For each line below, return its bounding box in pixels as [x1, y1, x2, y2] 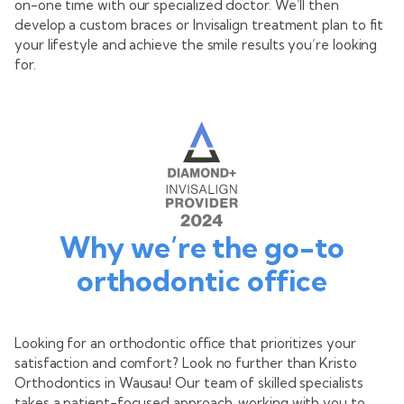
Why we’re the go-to [60, 228, 344, 265]
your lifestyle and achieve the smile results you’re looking [14, 35, 378, 53]
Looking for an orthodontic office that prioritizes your [14, 334, 356, 352]
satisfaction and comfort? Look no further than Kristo [14, 353, 357, 372]
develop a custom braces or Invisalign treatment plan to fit [14, 15, 384, 33]
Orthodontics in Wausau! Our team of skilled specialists [14, 373, 363, 391]
